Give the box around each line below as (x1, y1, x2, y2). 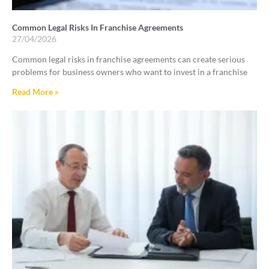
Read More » (12, 86, 59, 97)
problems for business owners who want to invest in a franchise (12, 66, 247, 77)
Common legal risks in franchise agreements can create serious (12, 53, 245, 64)
